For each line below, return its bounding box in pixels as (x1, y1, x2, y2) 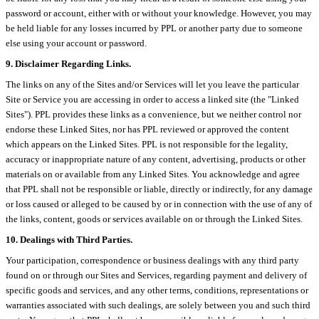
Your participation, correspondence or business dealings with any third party (6, 254, 299, 266)
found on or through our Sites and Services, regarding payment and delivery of (6, 269, 307, 281)
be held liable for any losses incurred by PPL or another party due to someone (6, 22, 303, 33)
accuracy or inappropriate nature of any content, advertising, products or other (6, 153, 305, 164)
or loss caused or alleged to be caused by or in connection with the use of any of (6, 198, 312, 209)
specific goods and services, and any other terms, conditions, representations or (6, 284, 308, 296)
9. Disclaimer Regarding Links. (6, 58, 131, 69)
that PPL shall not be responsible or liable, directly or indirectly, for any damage (6, 183, 313, 194)
